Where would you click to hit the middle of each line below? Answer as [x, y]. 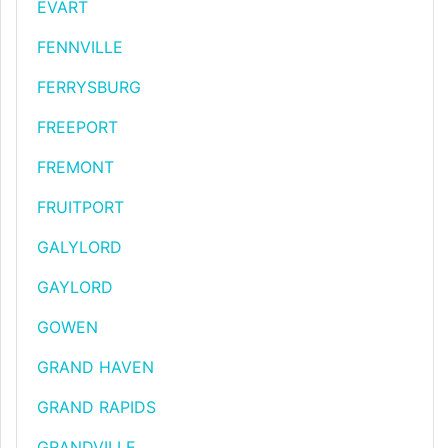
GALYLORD [79, 247]
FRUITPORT [80, 207]
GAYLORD [75, 287]
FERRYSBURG [89, 87]
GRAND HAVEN [95, 367]
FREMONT [75, 167]
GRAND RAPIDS [96, 407]
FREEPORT [77, 127]
